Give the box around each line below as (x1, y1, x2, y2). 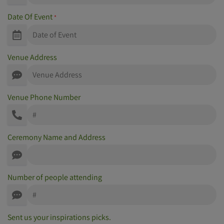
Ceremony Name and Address (7, 132, 105, 143)
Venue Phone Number (7, 92, 80, 103)
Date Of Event (7, 11, 54, 22)
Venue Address (7, 52, 57, 63)
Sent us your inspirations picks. (7, 212, 111, 223)
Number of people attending (7, 172, 102, 183)
